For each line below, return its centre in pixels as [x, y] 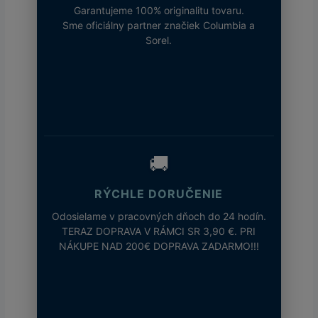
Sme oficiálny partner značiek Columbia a [159, 25]
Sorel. [159, 40]
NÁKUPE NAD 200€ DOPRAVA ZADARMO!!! [159, 246]
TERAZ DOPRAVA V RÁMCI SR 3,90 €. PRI [159, 231]
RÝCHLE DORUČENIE [159, 193]
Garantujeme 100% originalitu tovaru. [159, 10]
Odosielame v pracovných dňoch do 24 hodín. [159, 216]
